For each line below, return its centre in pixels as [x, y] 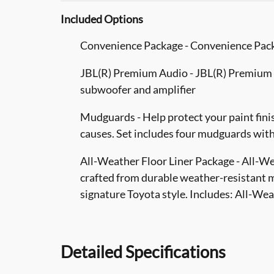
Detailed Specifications [143, 252]
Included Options [102, 19]
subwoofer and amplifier [138, 89]
